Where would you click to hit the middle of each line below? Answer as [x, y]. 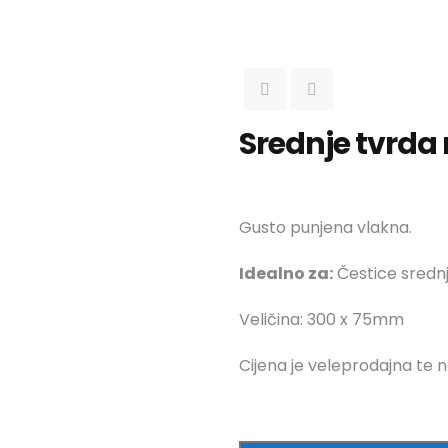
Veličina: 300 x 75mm [321, 319]
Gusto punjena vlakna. [325, 227]
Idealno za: [286, 273]
